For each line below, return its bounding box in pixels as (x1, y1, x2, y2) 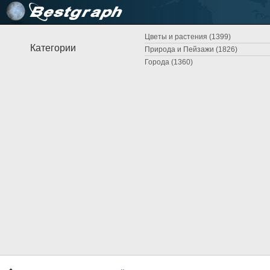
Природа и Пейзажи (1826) (145, 45, 237, 54)
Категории (30, 43, 76, 53)
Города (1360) (145, 58, 193, 66)
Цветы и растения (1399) (145, 33, 231, 41)
